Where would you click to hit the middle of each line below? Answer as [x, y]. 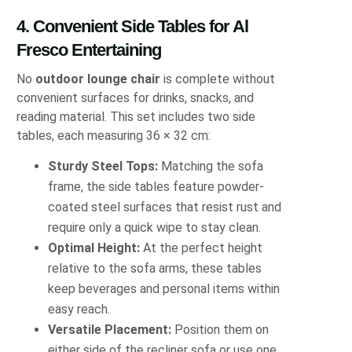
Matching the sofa [211, 166]
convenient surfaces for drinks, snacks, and [136, 97]
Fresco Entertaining [89, 49]
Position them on [220, 329]
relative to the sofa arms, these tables [155, 268]
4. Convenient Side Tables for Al [133, 26]
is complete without [218, 79]
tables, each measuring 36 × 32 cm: [114, 135]
